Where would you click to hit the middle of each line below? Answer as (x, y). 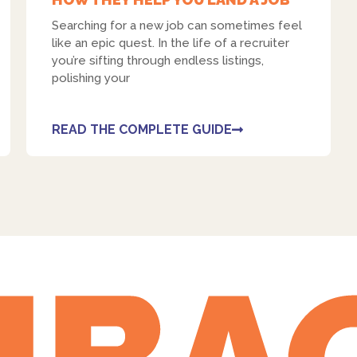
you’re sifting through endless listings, (158, 61)
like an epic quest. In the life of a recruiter (171, 43)
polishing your (91, 78)
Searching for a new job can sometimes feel (177, 26)
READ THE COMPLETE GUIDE (142, 130)
